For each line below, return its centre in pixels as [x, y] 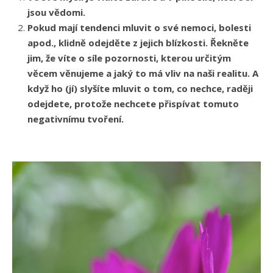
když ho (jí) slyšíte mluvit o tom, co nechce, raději [140, 88]
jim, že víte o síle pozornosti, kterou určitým [129, 58]
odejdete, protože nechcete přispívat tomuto [133, 103]
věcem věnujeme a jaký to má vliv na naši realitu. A [143, 73]
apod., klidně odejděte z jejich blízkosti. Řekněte [138, 42]
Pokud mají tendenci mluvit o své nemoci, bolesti [139, 27]
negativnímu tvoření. [76, 119]
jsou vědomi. [56, 12]
